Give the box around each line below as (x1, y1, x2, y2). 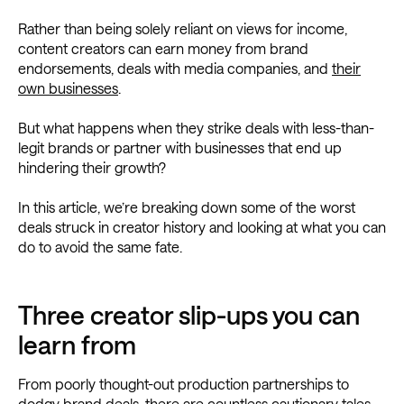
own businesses (18, 79, 118, 97)
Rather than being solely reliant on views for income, (18, 20, 347, 38)
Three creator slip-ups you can (18, 300, 360, 330)
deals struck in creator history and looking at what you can (18, 218, 386, 236)
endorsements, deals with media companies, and (18, 60, 332, 78)
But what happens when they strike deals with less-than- (18, 119, 374, 137)
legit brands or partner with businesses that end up (18, 139, 342, 157)
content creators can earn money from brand (18, 40, 308, 58)
